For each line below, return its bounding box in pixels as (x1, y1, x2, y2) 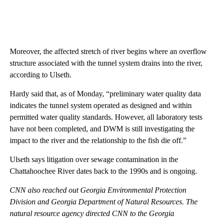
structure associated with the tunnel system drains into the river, (10, 59, 202, 68)
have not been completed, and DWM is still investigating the (10, 125, 195, 133)
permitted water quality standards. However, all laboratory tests (10, 113, 202, 122)
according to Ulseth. (10, 71, 72, 79)
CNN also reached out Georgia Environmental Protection (10, 186, 186, 195)
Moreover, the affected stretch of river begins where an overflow (10, 47, 207, 56)
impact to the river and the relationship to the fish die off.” (10, 136, 186, 145)
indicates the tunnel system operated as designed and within (10, 101, 192, 110)
